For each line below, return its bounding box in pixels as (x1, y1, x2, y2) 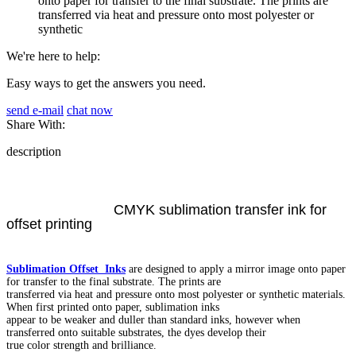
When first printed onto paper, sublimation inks (6, 300, 219, 313)
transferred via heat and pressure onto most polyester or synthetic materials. (6, 288, 346, 300)
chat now (67, 103, 113, 117)
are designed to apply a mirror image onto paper (126, 262, 346, 275)
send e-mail (6, 103, 64, 117)
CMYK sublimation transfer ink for (6, 202, 327, 219)
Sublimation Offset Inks (6, 262, 126, 275)
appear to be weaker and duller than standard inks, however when (6, 313, 300, 326)
